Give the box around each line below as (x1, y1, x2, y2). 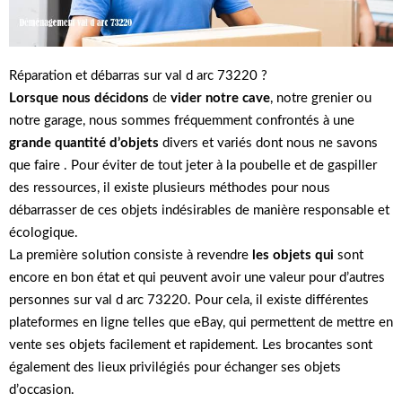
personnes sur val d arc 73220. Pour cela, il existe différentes (9, 293, 369, 307)
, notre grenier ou (270, 91, 371, 105)
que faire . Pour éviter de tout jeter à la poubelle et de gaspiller (9, 158, 377, 172)
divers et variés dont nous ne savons (159, 135, 378, 150)
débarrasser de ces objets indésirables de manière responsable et (9, 203, 389, 217)
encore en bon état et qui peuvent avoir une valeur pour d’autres (9, 270, 385, 284)
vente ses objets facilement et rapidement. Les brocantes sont (9, 337, 372, 352)
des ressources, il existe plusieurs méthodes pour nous (9, 180, 330, 195)
